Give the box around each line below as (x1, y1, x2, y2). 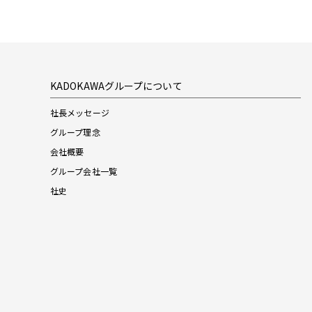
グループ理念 (50, 125, 100, 138)
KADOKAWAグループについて (50, 78, 182, 93)
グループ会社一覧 (50, 164, 117, 177)
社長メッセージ (50, 106, 109, 118)
